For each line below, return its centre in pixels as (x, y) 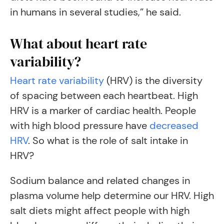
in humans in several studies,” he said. (95, 12)
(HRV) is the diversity (153, 80)
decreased (174, 125)
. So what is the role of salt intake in (108, 140)
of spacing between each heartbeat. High (104, 95)
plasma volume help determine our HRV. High (112, 195)
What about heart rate (78, 43)
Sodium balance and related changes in (100, 180)
